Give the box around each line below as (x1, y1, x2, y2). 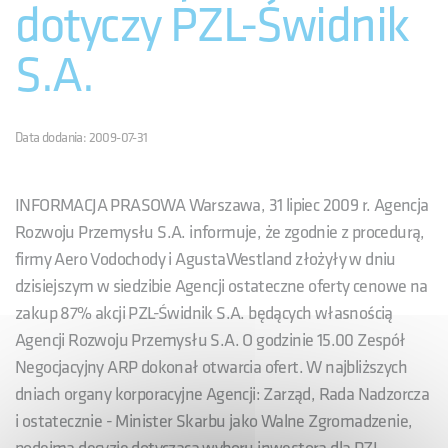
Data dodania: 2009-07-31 (15, 128, 148, 146)
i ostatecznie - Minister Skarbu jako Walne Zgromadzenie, (15, 410, 413, 432)
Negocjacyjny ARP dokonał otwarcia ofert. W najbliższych (15, 356, 407, 378)
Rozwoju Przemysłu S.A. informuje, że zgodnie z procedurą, (15, 221, 425, 243)
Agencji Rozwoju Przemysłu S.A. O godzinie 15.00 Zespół (15, 329, 406, 351)
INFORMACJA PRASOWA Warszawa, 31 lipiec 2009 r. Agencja (15, 194, 429, 216)
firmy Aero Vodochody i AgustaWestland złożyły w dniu (15, 248, 396, 270)
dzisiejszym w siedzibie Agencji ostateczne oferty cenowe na (15, 275, 428, 297)
